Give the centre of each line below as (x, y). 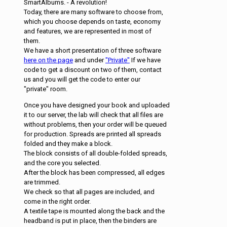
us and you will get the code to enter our (82, 80)
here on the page (48, 60)
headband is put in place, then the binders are (90, 221)
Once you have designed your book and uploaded (97, 105)
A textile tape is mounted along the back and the (94, 211)
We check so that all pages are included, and (89, 192)
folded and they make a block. (68, 144)
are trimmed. (42, 182)
